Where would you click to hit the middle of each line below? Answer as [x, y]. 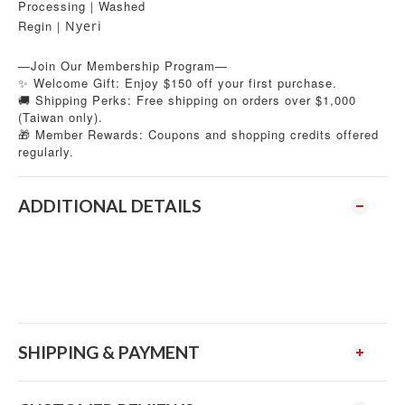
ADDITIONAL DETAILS [110, 206]
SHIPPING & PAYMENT [109, 352]
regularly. [46, 151]
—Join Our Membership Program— [123, 66]
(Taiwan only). [61, 117]
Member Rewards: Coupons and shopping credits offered [205, 134]
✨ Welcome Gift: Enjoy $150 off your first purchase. [178, 83]
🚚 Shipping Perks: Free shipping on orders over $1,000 [187, 100]
